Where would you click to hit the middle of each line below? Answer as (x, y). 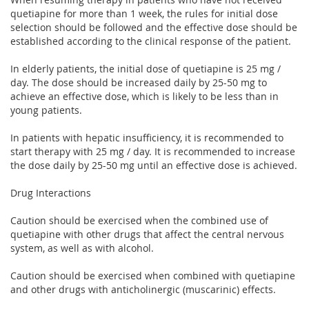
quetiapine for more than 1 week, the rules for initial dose (144, 13)
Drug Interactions (51, 192)
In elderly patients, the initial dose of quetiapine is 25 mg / (146, 68)
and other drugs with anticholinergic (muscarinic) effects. (143, 289)
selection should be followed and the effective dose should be (154, 27)
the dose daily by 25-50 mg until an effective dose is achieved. (154, 165)
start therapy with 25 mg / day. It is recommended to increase (153, 151)
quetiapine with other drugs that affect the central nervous (147, 234)
